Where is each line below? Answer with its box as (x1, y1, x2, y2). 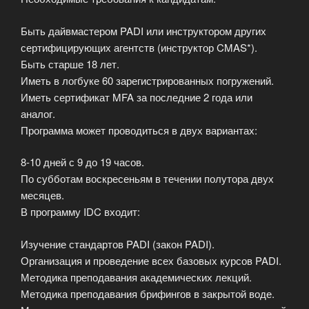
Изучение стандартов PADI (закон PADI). (21, 236, 215, 251)
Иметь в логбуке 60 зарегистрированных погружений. (21, 72, 274, 88)
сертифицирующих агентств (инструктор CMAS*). (21, 39, 257, 54)
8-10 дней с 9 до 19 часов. (21, 154, 144, 170)
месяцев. (21, 188, 64, 203)
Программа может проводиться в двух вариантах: (21, 122, 257, 137)
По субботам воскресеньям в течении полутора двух (21, 171, 274, 186)
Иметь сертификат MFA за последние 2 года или (21, 89, 252, 104)
